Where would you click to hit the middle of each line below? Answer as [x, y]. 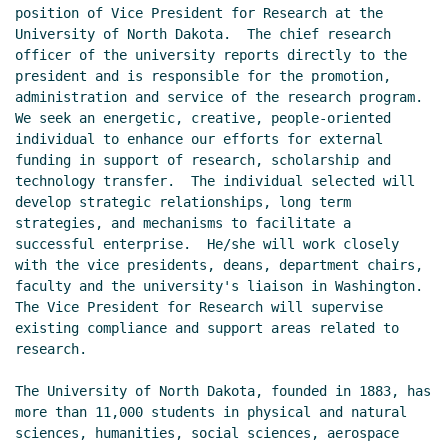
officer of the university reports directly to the [211, 55]
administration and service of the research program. [219, 97]
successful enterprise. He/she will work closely [207, 244]
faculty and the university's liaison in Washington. [219, 286]
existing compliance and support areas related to [207, 328]
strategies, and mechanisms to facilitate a [183, 223]
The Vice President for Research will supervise [199, 307]
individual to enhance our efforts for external [199, 139]
